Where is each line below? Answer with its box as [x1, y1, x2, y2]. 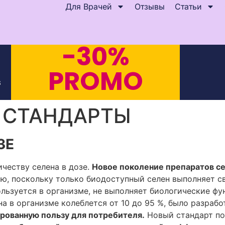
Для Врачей [65, 2, 111, 12]
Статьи [174, 2, 201, 12]
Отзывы [134, 2, 165, 12]
